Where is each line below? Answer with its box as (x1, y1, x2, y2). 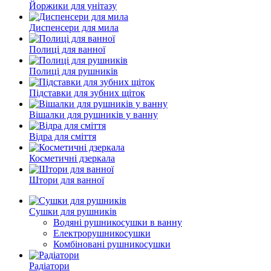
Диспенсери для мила (29, 22, 119, 33)
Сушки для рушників (29, 206, 117, 217)
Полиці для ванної (29, 44, 105, 54)
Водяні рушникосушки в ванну (53, 217, 182, 227)
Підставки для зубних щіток (29, 88, 145, 98)
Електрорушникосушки (53, 228, 151, 238)
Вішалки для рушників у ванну (29, 109, 158, 120)
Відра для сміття (29, 131, 96, 142)
